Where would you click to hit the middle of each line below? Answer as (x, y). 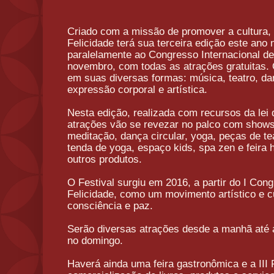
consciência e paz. (110, 206)
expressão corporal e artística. (137, 89)
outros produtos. (105, 159)
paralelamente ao (108, 54)
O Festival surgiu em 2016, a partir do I (158, 182)
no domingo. (95, 240)
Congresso (173, 54)
